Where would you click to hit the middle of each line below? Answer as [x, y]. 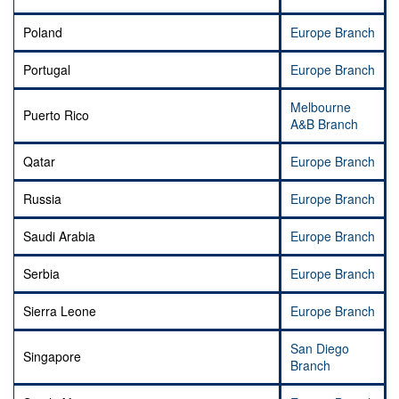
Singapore [52, 357]
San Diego [320, 349]
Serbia [41, 274]
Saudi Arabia [59, 236]
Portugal [47, 70]
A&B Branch [324, 124]
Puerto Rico [56, 115]
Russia [42, 199]
